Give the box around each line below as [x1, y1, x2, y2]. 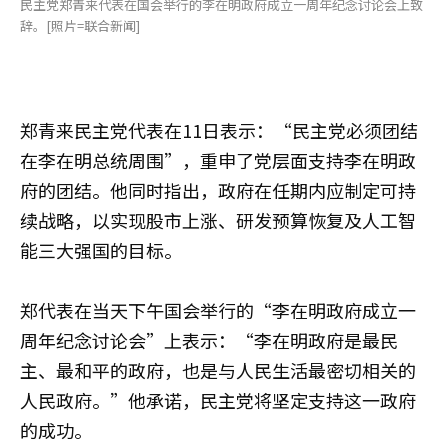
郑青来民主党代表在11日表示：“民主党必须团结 [20, 116, 418, 143]
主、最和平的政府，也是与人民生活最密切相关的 [20, 356, 416, 383]
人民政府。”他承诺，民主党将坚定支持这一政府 [20, 386, 416, 413]
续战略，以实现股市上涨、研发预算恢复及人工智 [20, 206, 416, 233]
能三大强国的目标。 [20, 236, 182, 263]
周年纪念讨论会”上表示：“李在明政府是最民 [20, 326, 398, 353]
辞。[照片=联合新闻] [20, 15, 140, 35]
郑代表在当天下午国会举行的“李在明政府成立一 [20, 296, 416, 323]
